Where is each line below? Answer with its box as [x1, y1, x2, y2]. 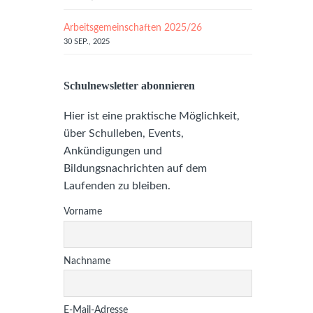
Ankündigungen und [64, 145, 162, 156]
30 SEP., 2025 [64, 38, 110, 45]
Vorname [64, 207, 102, 217]
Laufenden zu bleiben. [64, 180, 170, 191]
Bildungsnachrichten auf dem [64, 163, 207, 174]
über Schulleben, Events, [64, 128, 184, 139]
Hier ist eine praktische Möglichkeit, [64, 110, 240, 122]
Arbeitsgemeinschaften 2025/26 [64, 23, 202, 33]
